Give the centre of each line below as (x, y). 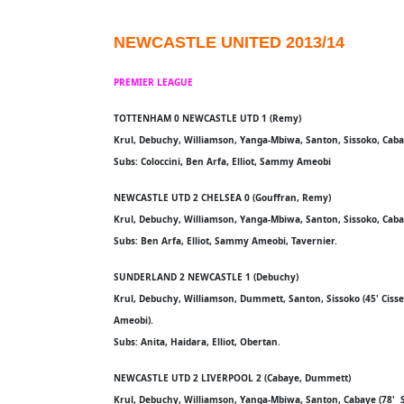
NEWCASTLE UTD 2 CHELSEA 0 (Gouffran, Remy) (222, 197)
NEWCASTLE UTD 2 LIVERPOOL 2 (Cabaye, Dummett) (232, 378)
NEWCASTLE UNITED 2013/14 (229, 42)
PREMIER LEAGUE (153, 82)
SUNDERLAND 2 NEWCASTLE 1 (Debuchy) (206, 277)
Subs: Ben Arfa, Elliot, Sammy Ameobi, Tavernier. (225, 241)
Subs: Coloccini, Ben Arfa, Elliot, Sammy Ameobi (222, 161)
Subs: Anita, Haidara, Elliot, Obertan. (197, 342)
